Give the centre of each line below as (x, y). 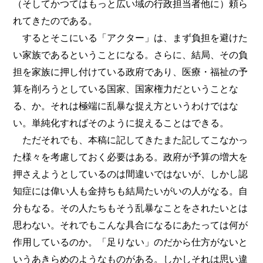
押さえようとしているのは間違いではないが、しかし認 (131, 174)
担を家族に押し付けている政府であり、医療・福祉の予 (131, 72)
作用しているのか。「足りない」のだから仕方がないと (131, 242)
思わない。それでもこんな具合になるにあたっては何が (131, 225)
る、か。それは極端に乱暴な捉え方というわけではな (126, 106)
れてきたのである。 (55, 21)
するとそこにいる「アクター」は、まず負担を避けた (131, 38)
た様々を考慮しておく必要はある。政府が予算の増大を (131, 157)
